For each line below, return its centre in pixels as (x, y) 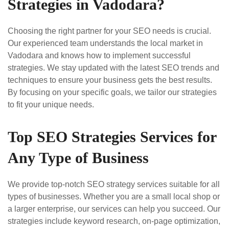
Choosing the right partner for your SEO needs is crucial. (109, 31)
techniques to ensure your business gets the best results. (110, 80)
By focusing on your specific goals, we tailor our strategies (112, 92)
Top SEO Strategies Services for (112, 136)
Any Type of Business (78, 157)
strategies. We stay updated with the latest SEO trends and (113, 67)
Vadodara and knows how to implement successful (99, 55)
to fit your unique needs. (51, 104)
